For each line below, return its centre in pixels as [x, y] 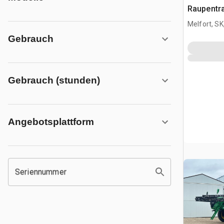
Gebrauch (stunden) [54, 80]
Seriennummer [41, 172]
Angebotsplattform [51, 122]
